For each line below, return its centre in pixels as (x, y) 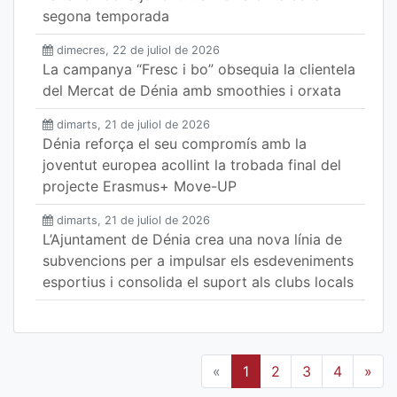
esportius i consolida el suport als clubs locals (198, 282)
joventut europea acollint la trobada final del (192, 165)
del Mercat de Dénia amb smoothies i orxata (192, 90)
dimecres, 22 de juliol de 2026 (138, 50)
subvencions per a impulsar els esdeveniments (198, 261)
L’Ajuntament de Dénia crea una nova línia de (192, 239)
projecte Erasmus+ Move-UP (140, 186)
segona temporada (106, 16)
